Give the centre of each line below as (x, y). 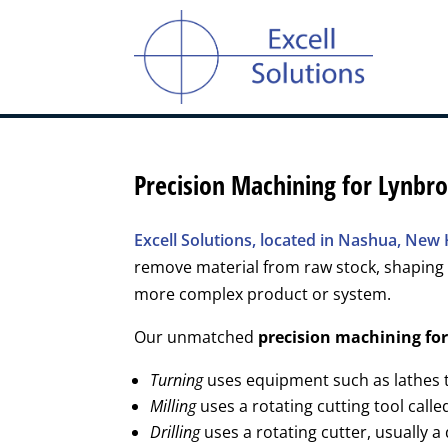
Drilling (175, 432)
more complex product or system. (263, 294)
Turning (177, 380)
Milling (173, 406)
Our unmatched (196, 337)
